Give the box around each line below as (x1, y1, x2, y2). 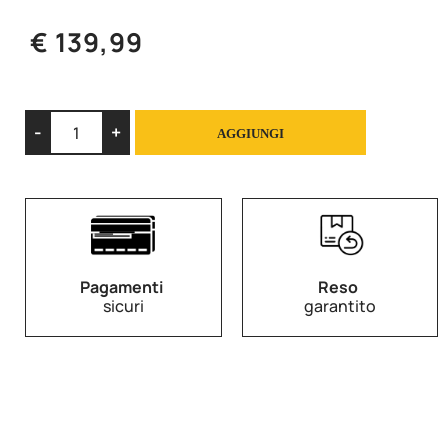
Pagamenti (80, 276, 164, 299)
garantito (303, 295, 376, 318)
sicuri (102, 295, 144, 318)
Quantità (307, 110, 365, 130)
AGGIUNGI (217, 126, 285, 142)
